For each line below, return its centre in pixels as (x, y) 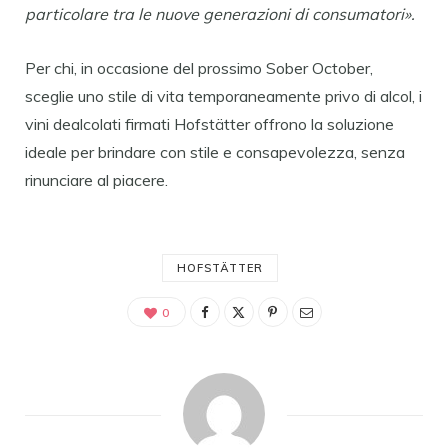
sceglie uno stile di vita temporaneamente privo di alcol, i (223, 95)
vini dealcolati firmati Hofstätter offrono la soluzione (209, 123)
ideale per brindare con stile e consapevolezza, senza (215, 151)
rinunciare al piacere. (96, 179)
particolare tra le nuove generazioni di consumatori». (220, 13)
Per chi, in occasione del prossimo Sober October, (199, 67)
